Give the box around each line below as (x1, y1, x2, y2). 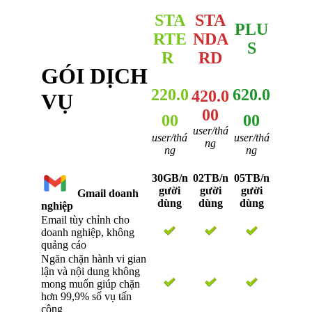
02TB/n (192, 171, 228, 184)
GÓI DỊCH (41, 63, 148, 88)
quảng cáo (41, 238, 86, 251)
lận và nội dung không (41, 265, 140, 277)
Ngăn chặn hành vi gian (41, 252, 146, 265)
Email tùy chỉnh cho (41, 213, 130, 226)
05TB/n (233, 171, 270, 184)
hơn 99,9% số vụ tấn (41, 290, 132, 302)
